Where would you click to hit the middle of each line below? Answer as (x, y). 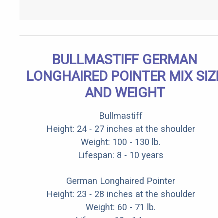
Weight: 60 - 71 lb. (121, 207)
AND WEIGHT (125, 93)
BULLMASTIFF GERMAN (125, 60)
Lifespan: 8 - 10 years (121, 155)
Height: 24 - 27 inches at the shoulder (121, 129)
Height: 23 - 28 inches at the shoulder (121, 194)
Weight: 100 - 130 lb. (121, 142)
